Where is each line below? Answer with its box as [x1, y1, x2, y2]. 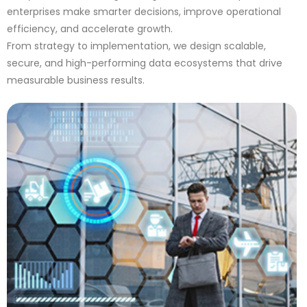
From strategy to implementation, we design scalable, [7, 39, 266, 53]
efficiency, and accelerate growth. [7, 22, 173, 36]
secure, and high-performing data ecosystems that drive [7, 56, 282, 70]
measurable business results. [7, 73, 145, 87]
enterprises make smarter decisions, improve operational [7, 5, 281, 19]
